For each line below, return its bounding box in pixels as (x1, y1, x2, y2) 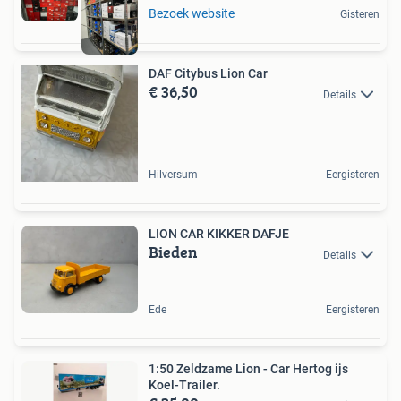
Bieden (149, 240, 198, 265)
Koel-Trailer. (149, 377, 220, 392)
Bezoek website (149, 6, 235, 21)
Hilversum (149, 168, 198, 182)
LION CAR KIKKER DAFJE (149, 226, 289, 242)
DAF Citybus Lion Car (149, 66, 268, 81)
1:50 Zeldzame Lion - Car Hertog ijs (149, 361, 348, 376)
